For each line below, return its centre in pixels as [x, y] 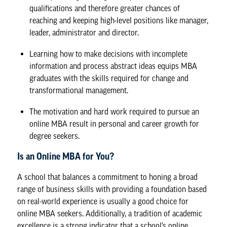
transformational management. [79, 90]
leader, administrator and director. [84, 32]
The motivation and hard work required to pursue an [115, 111]
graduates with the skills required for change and [109, 78]
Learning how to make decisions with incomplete [109, 54]
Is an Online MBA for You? [66, 156]
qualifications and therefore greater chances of [105, 8]
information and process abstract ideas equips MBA [113, 66]
